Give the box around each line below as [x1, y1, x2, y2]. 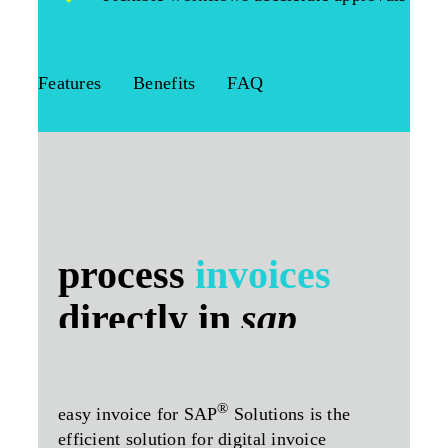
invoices [195, 251, 331, 297]
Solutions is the [228, 404, 351, 425]
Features [38, 73, 102, 94]
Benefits [133, 73, 196, 94]
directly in [58, 295, 241, 341]
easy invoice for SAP [58, 404, 218, 425]
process [58, 251, 195, 297]
